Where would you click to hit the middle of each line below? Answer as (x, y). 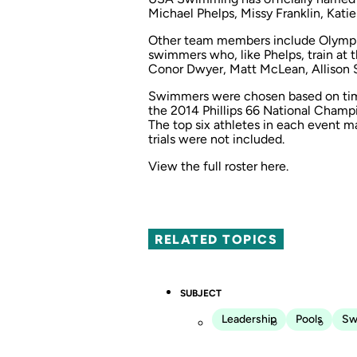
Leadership (249, 320)
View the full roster (204, 166)
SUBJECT (201, 294)
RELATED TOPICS (216, 239)
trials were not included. (216, 139)
